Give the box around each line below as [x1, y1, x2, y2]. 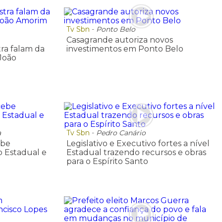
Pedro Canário [96, 128, 146, 137]
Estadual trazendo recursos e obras [66, 147, 206, 157]
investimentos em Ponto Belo [66, 44, 183, 54]
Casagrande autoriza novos [66, 35, 173, 45]
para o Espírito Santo [66, 156, 148, 166]
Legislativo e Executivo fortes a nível [66, 138, 210, 148]
